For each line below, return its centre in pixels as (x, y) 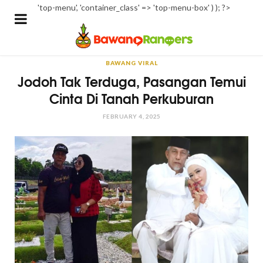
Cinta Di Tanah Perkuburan (131, 98)
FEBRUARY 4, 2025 (131, 116)
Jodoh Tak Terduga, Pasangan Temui (131, 81)
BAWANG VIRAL (131, 63)
